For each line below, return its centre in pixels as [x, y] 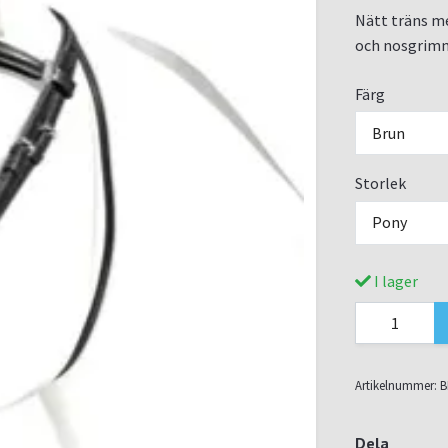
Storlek [380, 183]
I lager [394, 280]
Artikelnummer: [395, 384]
